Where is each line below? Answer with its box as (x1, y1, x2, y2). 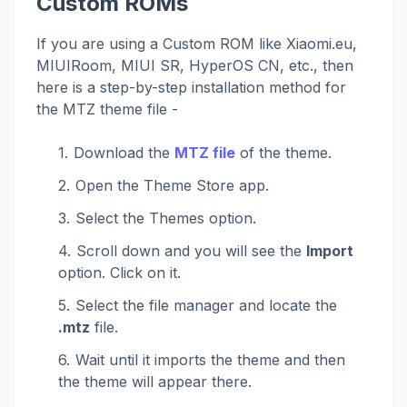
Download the (74, 144, 174, 163)
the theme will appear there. (58, 372, 252, 392)
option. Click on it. (58, 263, 181, 283)
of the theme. (235, 144, 332, 163)
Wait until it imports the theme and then (75, 351, 345, 370)
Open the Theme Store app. (75, 176, 269, 195)
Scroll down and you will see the (76, 242, 306, 261)
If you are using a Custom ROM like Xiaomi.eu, (36, 35, 357, 54)
